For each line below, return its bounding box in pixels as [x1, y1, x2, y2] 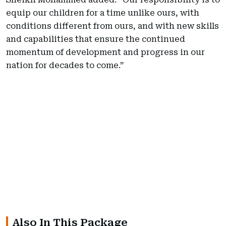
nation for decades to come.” [6, 60, 124, 70]
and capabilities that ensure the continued [6, 34, 185, 44]
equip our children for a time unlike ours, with [6, 8, 199, 18]
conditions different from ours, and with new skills [6, 21, 219, 31]
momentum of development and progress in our [6, 47, 205, 57]
